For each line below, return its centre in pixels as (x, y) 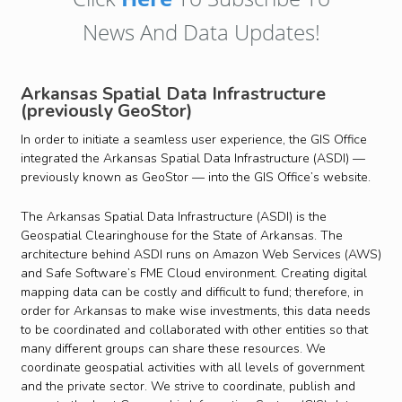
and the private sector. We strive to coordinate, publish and (188, 387)
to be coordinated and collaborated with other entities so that (194, 330)
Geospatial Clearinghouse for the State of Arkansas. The (181, 236)
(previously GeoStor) (106, 111)
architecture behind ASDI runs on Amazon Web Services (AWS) (201, 255)
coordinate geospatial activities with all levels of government (192, 368)
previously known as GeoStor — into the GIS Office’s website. (195, 178)
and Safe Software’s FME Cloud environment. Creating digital (193, 274)
